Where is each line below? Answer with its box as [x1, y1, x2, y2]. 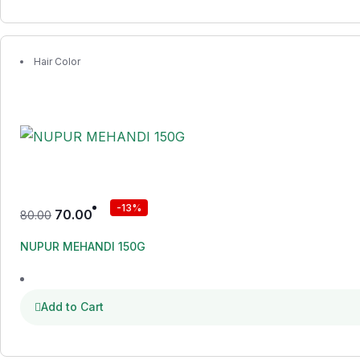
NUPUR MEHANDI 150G [20, 239, 145, 253]
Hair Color [34, 55, 80, 67]
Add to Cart [41, 300, 104, 313]
